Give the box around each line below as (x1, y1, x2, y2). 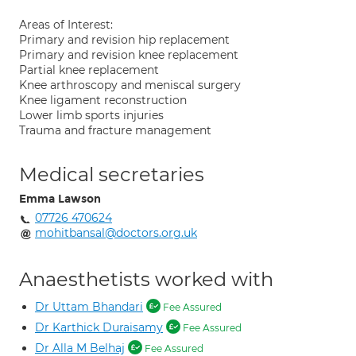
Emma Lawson (19, 192, 101, 206)
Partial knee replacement (19, 63, 159, 77)
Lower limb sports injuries (19, 108, 164, 122)
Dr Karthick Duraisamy (35, 320, 163, 335)
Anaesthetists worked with (19, 268, 273, 291)
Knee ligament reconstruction (19, 93, 187, 107)
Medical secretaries (19, 163, 204, 186)
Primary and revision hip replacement (19, 33, 230, 47)
